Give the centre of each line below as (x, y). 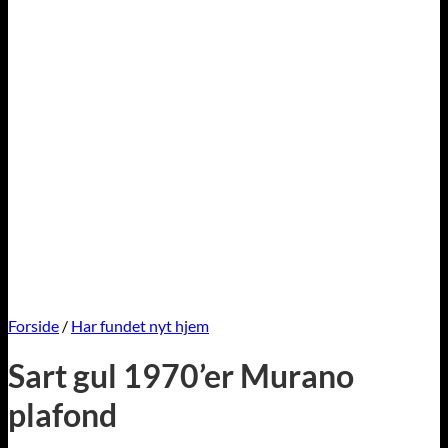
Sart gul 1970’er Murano (181, 376)
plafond (62, 415)
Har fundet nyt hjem (140, 325)
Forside (33, 325)
